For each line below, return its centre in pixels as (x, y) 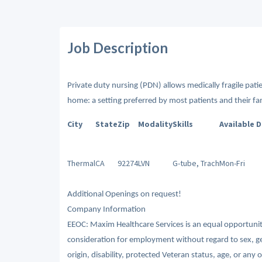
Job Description (117, 47)
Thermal (81, 163)
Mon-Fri (232, 163)
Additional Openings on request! (124, 194)
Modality (155, 124)
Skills (182, 124)
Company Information (106, 210)
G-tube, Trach (196, 163)
